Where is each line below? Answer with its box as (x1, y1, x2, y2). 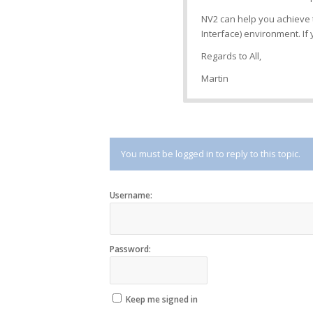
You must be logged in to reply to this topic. (121, 147, 300, 160)
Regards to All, (201, 49, 261, 62)
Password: (110, 242, 151, 255)
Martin (201, 71, 228, 85)
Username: (110, 189, 152, 201)
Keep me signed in (126, 293, 198, 305)
